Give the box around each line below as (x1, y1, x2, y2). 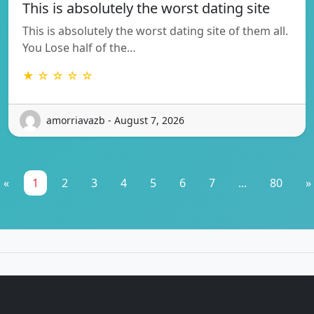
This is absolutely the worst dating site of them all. (22, 22, 288, 39)
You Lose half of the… (22, 39, 136, 55)
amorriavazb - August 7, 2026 (46, 114, 184, 128)
